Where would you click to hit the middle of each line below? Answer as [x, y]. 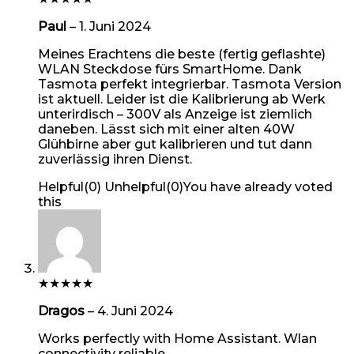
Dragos [63, 311]
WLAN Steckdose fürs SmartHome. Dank [170, 69]
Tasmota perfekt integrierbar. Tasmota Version [190, 84]
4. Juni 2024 [135, 311]
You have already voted [258, 186]
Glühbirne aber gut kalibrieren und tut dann [175, 144]
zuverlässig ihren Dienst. [115, 159]
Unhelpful [135, 186]
